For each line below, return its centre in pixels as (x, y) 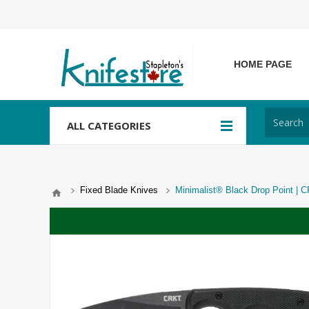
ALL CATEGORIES (109, 126)
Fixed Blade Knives (119, 190)
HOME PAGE (263, 64)
